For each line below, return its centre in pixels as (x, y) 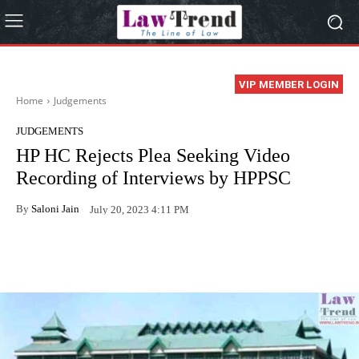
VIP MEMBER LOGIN (289, 85)
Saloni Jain (55, 208)
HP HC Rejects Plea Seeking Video (153, 156)
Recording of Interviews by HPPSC (153, 178)
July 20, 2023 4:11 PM (139, 209)
